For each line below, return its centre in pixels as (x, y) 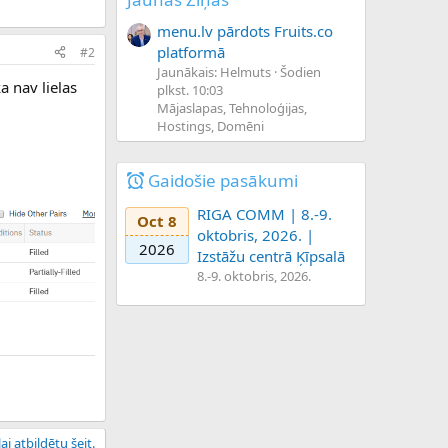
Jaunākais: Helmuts (214, 71)
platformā (191, 51)
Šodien (300, 71)
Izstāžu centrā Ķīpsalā (271, 256)
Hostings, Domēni (210, 125)
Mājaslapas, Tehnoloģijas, (232, 107)
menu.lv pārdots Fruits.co (245, 30)
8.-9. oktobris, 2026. (254, 276)
